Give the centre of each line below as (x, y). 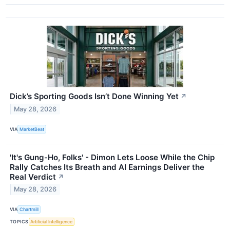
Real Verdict (33, 177)
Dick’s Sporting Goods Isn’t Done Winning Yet (94, 97)
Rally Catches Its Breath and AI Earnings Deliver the (107, 167)
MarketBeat (32, 129)
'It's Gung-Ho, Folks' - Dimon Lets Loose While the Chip (112, 157)
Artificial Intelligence (52, 222)
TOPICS (19, 222)
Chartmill (29, 209)
